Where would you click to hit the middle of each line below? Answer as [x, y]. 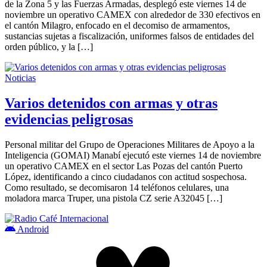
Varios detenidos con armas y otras [111, 103]
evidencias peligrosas [69, 119]
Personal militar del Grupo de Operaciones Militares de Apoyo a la [130, 144]
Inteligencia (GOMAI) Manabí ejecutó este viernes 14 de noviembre [133, 155]
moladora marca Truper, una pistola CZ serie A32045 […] [114, 198]
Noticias [20, 77]
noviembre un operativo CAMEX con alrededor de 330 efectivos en [133, 14]
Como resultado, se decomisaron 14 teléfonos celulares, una [117, 187]
